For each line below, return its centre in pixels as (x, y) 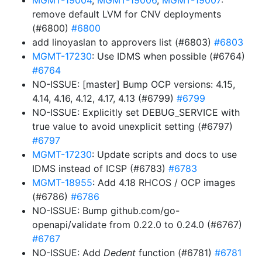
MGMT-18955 (62, 182)
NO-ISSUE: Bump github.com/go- (106, 211)
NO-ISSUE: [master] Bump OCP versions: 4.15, (134, 84)
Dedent (120, 253)
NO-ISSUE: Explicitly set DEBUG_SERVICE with (136, 112)
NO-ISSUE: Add (68, 253)
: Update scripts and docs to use (164, 154)
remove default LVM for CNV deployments (127, 14)
